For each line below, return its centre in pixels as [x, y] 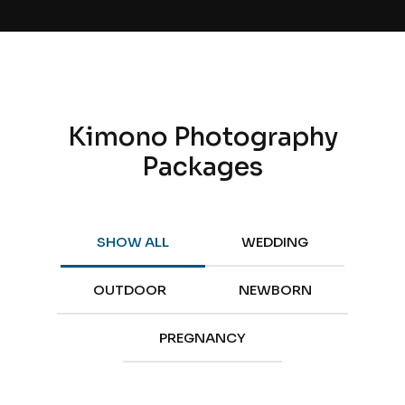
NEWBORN [275, 290]
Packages [202, 167]
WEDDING [275, 242]
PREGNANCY [202, 338]
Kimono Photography [202, 137]
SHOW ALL [133, 242]
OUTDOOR [130, 290]
